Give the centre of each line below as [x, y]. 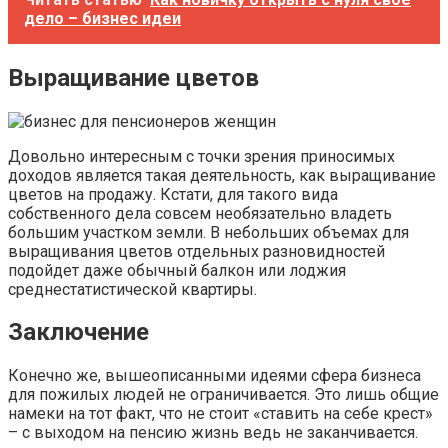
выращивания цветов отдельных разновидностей [196, 251]
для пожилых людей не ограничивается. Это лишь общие [223, 395]
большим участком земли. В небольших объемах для [208, 232]
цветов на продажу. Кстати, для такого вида [173, 194]
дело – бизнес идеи [102, 18]
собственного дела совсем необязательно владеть [200, 213]
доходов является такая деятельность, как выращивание [222, 175]
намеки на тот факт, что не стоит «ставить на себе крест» [220, 414]
